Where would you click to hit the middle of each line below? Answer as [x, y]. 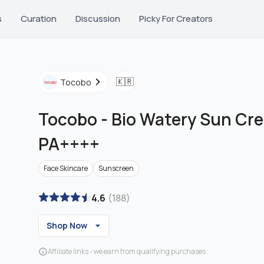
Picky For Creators [176, 19]
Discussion [98, 19]
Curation [39, 19]
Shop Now [67, 225]
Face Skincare [66, 168]
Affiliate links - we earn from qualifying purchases [127, 251]
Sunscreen [116, 168]
